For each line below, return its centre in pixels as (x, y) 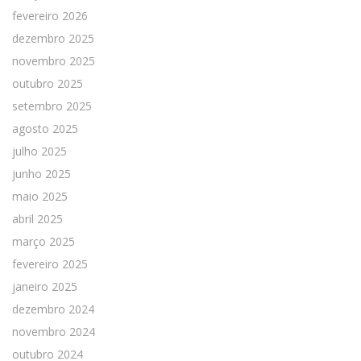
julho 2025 (39, 151)
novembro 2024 (54, 331)
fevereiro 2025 (50, 263)
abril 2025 (37, 218)
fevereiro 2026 (50, 15)
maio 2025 (40, 196)
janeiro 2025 (45, 286)
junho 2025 (41, 173)
